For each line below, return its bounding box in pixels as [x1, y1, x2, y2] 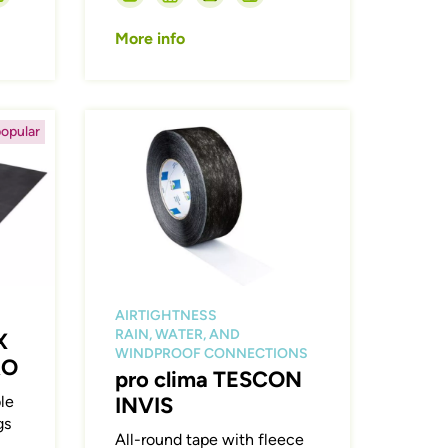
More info [115, 28, 186, 48]
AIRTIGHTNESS [115, 307, 218, 325]
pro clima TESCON [115, 366, 303, 394]
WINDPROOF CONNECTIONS [115, 345, 309, 363]
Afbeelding [84, 109, 164, 129]
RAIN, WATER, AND [115, 326, 241, 344]
